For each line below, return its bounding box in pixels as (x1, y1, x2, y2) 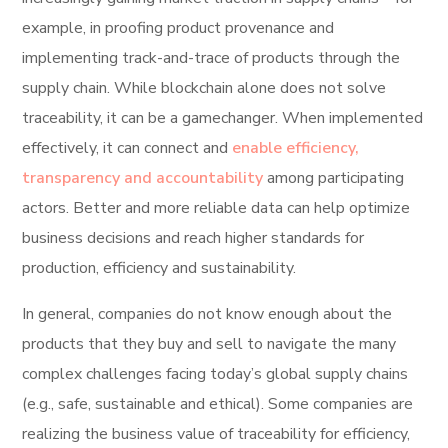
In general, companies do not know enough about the (22, 303, 393, 326)
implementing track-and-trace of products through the (22, 47, 401, 70)
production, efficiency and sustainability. (22, 257, 297, 280)
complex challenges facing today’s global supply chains (22, 363, 409, 386)
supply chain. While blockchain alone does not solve (22, 77, 387, 100)
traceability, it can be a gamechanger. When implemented (22, 107, 424, 130)
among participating (263, 167, 405, 190)
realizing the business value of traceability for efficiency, (22, 423, 411, 446)
